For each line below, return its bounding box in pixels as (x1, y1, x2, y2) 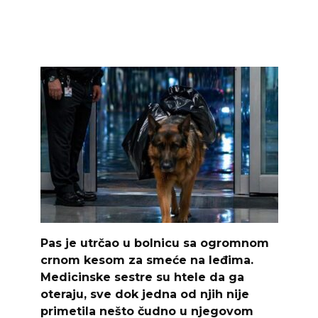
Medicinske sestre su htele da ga (40, 270, 244, 284)
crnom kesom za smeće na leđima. (40, 253, 253, 267)
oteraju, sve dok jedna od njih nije (40, 287, 249, 301)
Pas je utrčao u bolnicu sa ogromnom (40, 236, 269, 250)
